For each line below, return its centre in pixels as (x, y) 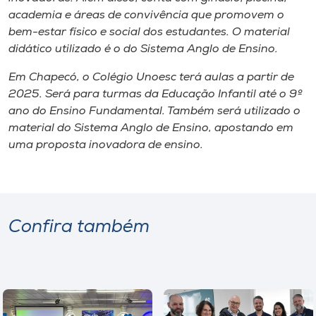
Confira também (79, 227)
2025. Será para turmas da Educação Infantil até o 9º (156, 94)
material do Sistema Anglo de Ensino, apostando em (151, 128)
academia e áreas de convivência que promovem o (146, 15)
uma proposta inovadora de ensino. (106, 145)
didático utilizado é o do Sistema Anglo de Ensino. (143, 49)
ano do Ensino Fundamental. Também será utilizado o (154, 111)
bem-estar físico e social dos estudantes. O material (149, 32)
